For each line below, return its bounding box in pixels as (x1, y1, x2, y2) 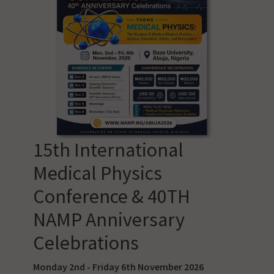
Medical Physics (32, 161, 162, 186)
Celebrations (32, 231, 139, 256)
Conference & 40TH (32, 184, 190, 209)
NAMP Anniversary (32, 207, 185, 232)
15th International (32, 138, 183, 163)
